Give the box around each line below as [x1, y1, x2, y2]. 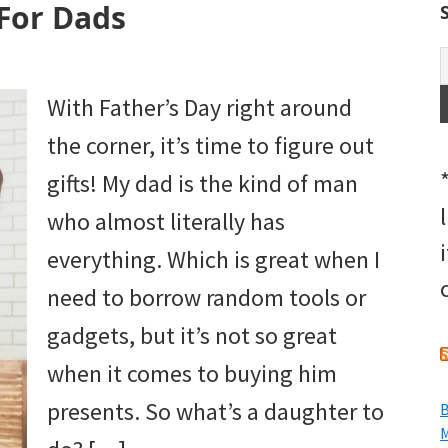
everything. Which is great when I [47, 244, 380, 276]
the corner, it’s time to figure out [47, 130, 374, 162]
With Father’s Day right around [47, 92, 352, 124]
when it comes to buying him [47, 358, 337, 390]
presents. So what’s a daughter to [47, 396, 384, 428]
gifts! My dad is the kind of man [47, 168, 358, 200]
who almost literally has [47, 206, 285, 238]
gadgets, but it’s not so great [47, 320, 337, 352]
